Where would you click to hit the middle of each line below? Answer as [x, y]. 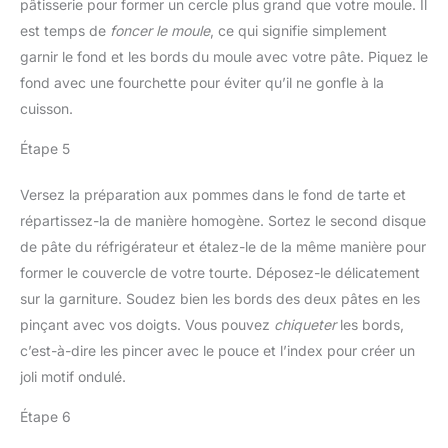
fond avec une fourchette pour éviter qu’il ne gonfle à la [202, 83]
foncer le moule [160, 31]
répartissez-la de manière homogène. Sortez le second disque [223, 221]
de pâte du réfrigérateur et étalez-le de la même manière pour [223, 247]
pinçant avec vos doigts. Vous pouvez [147, 325]
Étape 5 [45, 149]
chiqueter [305, 325]
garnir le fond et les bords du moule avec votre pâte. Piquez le [224, 57]
